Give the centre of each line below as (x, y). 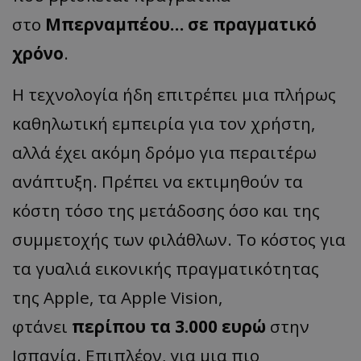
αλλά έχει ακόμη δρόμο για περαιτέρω (164, 152)
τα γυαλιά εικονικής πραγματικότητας (166, 268)
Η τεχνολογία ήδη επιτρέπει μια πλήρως (174, 94)
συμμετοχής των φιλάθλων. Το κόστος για (179, 239)
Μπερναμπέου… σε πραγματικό (181, 24)
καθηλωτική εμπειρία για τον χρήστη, (164, 123)
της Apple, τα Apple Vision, (117, 297)
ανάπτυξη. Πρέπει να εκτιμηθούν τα (158, 181)
